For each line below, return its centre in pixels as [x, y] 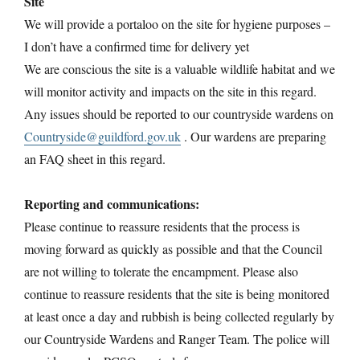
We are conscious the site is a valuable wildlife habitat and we [180, 68]
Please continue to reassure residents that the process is [162, 226]
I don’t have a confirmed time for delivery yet [137, 46]
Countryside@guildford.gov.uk [102, 136]
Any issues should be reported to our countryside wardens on [179, 113]
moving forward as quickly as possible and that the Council [173, 248]
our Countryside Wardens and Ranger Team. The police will [177, 338]
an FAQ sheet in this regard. [95, 158]
